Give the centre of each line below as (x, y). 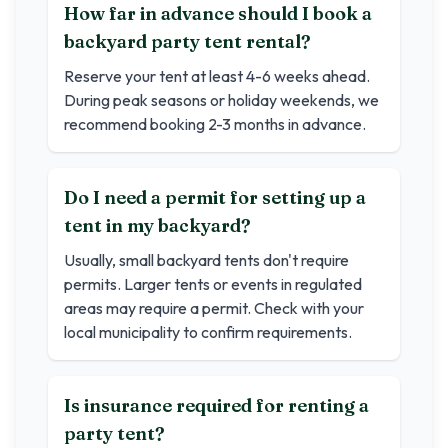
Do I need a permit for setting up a (215, 197)
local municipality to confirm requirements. (208, 332)
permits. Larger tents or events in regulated (213, 284)
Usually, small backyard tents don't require (206, 260)
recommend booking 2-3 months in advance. (215, 124)
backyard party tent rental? (187, 41)
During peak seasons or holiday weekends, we (221, 100)
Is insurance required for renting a (216, 405)
